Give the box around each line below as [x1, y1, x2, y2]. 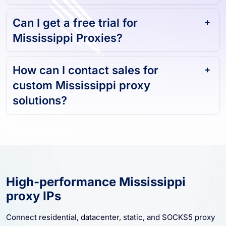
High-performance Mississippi [6, 170, 186, 185]
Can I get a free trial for [13, 12, 138, 25]
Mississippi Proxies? [13, 27, 123, 40]
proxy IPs [6, 184, 61, 199]
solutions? [13, 89, 67, 103]
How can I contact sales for [13, 59, 158, 73]
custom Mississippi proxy [13, 74, 150, 88]
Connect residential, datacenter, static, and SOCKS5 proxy [6, 208, 215, 218]
